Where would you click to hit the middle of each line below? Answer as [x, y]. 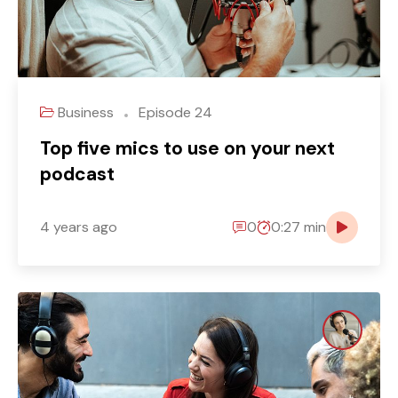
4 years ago [79, 227]
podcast [77, 174]
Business [88, 112]
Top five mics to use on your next [187, 148]
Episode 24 [174, 112]
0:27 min [298, 227]
